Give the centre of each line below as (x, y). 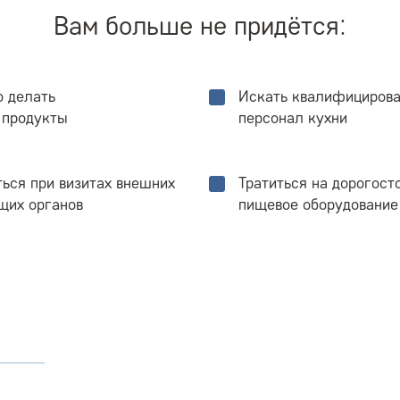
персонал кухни (293, 117)
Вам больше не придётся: (200, 25)
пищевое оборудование (318, 204)
